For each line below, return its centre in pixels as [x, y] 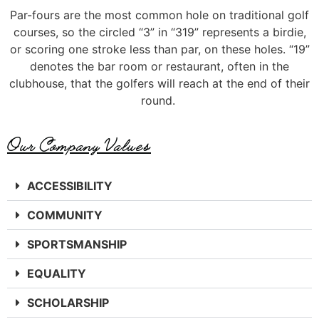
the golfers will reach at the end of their [203, 84]
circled [119, 32]
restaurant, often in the [228, 67]
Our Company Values [79, 145]
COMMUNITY [65, 215]
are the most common [121, 15]
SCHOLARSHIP [68, 302]
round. [158, 101]
